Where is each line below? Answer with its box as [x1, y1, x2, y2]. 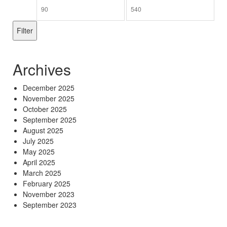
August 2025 [23, 125, 63, 135]
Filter [17, 25, 33, 35]
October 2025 [23, 103, 67, 114]
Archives [13, 58, 71, 80]
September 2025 [23, 114, 77, 125]
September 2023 [23, 199, 77, 210]
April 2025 [23, 157, 55, 167]
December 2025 [23, 82, 74, 93]
